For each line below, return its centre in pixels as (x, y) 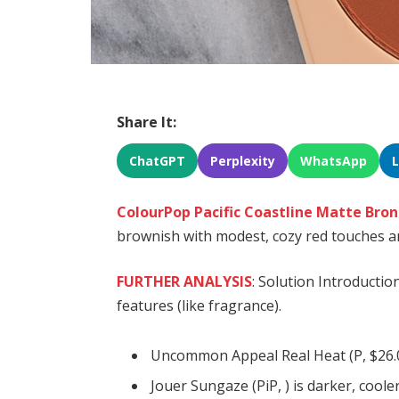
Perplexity (243, 160)
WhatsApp (334, 160)
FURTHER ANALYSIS (185, 282)
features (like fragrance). (199, 306)
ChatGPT (158, 160)
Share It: (147, 122)
